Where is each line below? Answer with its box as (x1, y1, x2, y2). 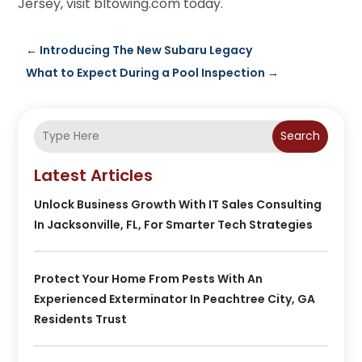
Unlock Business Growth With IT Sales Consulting (34, 196, 322, 213)
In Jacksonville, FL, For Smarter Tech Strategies (34, 216, 314, 233)
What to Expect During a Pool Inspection (26, 64, 266, 81)
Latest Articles (34, 163, 154, 187)
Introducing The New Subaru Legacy (40, 41, 253, 58)
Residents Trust (34, 310, 128, 327)
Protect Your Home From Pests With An (34, 270, 263, 287)
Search (280, 128, 320, 145)
